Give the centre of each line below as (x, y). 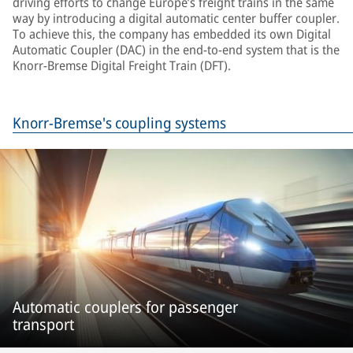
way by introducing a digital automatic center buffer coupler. (176, 18)
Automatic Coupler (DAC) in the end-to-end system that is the (176, 50)
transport (43, 324)
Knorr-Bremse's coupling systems (119, 123)
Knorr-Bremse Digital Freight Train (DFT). (122, 65)
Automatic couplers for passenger (125, 307)
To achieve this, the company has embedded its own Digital (172, 34)
